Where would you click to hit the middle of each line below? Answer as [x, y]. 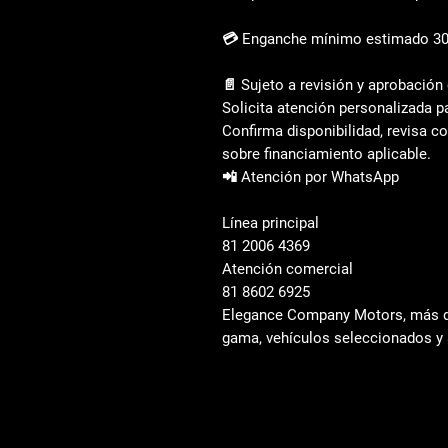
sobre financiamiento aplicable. [326, 154]
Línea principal [274, 223]
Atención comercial [287, 269]
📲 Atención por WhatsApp [310, 177]
